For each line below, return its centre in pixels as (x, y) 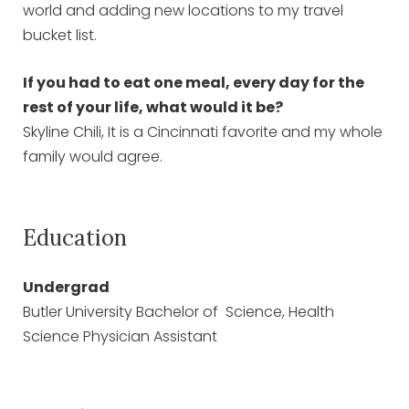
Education (75, 238)
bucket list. (60, 36)
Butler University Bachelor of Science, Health (178, 312)
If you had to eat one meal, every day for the (194, 83)
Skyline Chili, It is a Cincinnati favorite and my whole (203, 132)
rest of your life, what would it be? (153, 108)
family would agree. (93, 157)
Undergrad (66, 288)
